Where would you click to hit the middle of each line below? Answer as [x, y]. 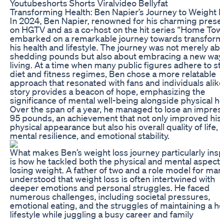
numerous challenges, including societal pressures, [110, 196]
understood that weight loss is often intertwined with [112, 179]
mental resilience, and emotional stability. [90, 135]
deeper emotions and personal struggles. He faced [110, 187]
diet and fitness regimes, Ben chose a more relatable [113, 73]
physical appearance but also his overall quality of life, [114, 126]
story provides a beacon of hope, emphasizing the [108, 91]
